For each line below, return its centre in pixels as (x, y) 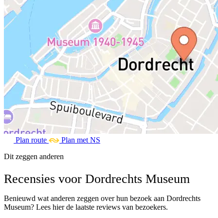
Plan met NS (81, 140)
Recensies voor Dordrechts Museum (97, 179)
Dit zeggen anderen (34, 157)
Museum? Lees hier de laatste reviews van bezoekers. (86, 207)
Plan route (31, 140)
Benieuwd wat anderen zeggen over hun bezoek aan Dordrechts (102, 198)
